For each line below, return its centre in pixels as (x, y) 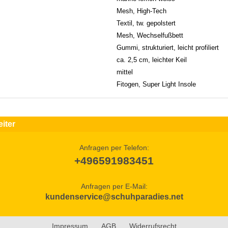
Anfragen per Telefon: (114, 147)
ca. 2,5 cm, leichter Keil (152, 60)
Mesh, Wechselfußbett (150, 35)
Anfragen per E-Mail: (114, 186)
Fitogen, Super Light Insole (156, 84)
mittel (125, 72)
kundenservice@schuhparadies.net (114, 196)
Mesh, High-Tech (141, 11)
